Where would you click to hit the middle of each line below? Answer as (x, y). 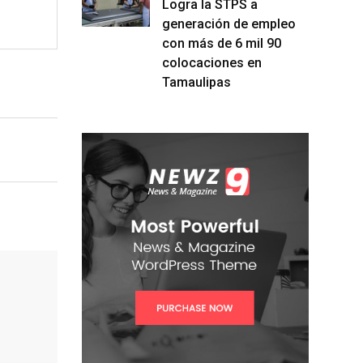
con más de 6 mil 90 (222, 43)
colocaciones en (212, 62)
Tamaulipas (196, 82)
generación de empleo (229, 23)
